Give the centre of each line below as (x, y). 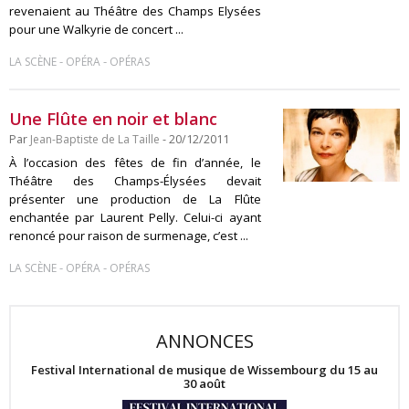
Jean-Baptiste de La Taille (95, 139)
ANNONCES (204, 341)
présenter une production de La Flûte (135, 199)
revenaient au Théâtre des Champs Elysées (135, 11)
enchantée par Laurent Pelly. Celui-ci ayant (135, 217)
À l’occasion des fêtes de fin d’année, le (135, 163)
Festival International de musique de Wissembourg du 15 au (204, 369)
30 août (204, 383)
